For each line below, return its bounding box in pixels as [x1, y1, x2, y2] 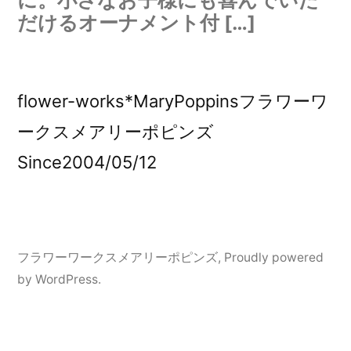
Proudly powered [224, 250, 324, 266]
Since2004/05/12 [17, 152, 157, 173]
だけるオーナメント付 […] [17, 11, 255, 35]
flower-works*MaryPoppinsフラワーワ [17, 91, 328, 112]
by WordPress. [17, 272, 101, 288]
